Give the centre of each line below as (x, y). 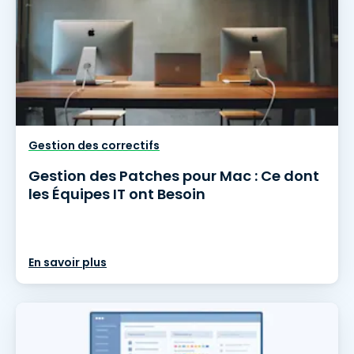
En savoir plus (68, 262)
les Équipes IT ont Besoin (117, 194)
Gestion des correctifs (94, 145)
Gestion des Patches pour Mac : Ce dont (174, 176)
